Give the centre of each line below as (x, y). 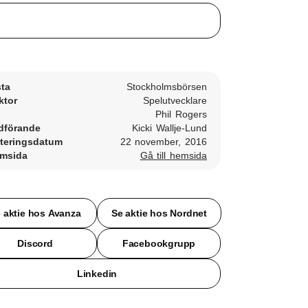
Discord (35, 243)
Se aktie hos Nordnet (159, 213)
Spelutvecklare (175, 100)
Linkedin (97, 273)
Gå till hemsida (173, 155)
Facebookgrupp (159, 243)
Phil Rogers (181, 114)
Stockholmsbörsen (167, 87)
